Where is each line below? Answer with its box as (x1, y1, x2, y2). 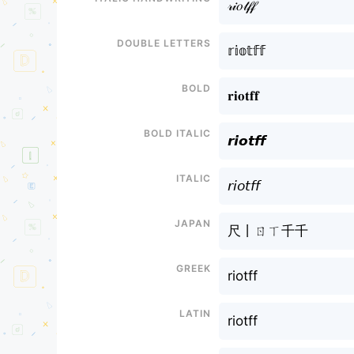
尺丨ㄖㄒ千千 (227, 223, 308, 239)
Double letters (116, 34, 211, 50)
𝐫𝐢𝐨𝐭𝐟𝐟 (227, 88, 259, 104)
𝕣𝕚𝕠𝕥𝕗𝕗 (227, 43, 265, 58)
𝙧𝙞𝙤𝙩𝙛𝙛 (227, 133, 265, 149)
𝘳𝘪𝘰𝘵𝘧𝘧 (227, 178, 260, 194)
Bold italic (143, 124, 211, 140)
